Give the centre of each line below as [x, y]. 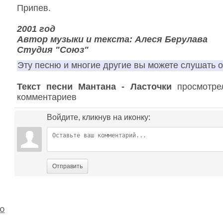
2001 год [36, 29]
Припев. [34, 8]
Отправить [67, 166]
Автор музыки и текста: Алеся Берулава [112, 39]
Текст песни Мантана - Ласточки [94, 87]
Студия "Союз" [53, 50]
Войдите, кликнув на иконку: [98, 117]
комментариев [47, 97]
